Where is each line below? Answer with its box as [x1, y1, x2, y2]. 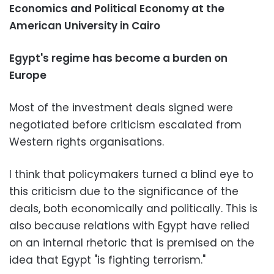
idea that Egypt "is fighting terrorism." [9, 252, 206, 267]
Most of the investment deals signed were [9, 100, 233, 115]
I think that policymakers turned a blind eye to [9, 166, 253, 182]
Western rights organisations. [9, 134, 164, 149]
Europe [9, 67, 46, 83]
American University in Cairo [9, 18, 160, 33]
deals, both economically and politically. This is [9, 201, 257, 216]
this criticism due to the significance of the [9, 183, 239, 199]
